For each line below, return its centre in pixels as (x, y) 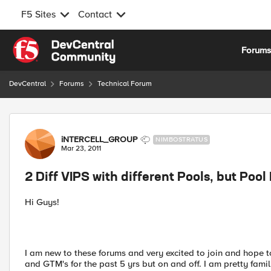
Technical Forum (125, 84)
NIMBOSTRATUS (181, 139)
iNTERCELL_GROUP (99, 139)
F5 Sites (38, 15)
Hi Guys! (42, 202)
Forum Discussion (73, 120)
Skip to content (52, 44)
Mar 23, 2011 (81, 149)
